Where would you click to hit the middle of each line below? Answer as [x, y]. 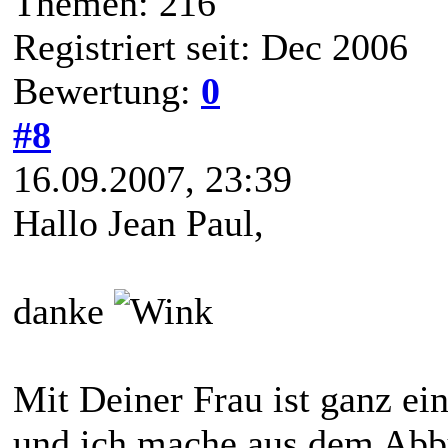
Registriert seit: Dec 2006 [210, 46]
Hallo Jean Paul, [138, 222]
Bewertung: [107, 90]
